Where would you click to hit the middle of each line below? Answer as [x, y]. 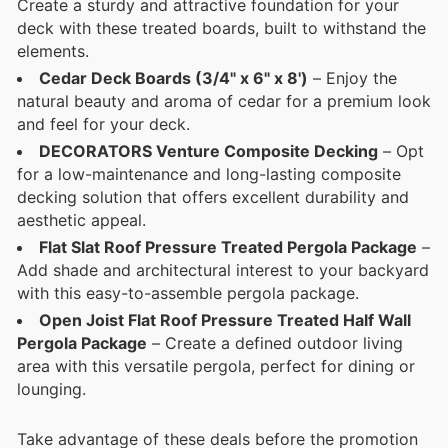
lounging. [51, 388]
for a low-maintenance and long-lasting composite [209, 173]
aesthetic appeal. [81, 219]
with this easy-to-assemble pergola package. [188, 292]
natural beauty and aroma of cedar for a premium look [224, 100]
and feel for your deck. [103, 123]
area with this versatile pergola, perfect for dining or [216, 365]
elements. [53, 50]
